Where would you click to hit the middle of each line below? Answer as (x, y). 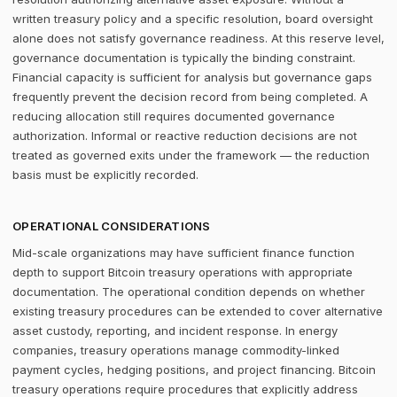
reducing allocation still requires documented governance (174, 116)
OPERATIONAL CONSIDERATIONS (112, 226)
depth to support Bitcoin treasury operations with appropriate (183, 272)
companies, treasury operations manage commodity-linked (176, 350)
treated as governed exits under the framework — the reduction (191, 155)
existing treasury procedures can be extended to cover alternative (198, 311)
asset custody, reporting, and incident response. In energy (175, 331)
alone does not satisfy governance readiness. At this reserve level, (198, 38)
